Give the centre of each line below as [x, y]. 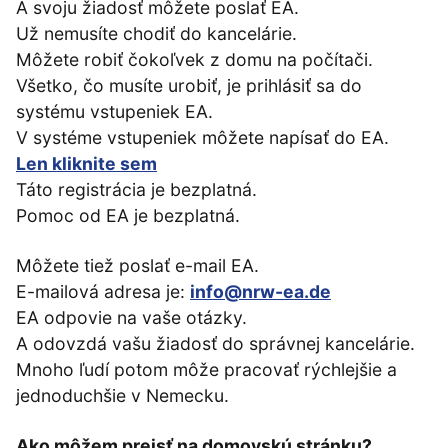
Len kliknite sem [86, 164]
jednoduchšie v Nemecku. [122, 396]
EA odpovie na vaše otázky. [131, 318]
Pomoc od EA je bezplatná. [128, 216]
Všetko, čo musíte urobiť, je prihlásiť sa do [189, 86]
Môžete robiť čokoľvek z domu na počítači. [194, 60]
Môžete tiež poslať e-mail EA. [137, 266]
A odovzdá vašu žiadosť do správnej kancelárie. [215, 344]
